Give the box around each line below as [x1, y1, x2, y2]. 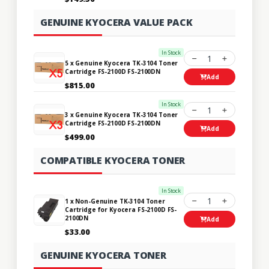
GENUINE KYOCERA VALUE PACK [40, 15, 193, 29]
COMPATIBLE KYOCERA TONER [40, 153, 186, 167]
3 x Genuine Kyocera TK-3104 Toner [65, 110, 178, 119]
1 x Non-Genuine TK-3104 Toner [65, 196, 165, 205]
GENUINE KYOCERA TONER [40, 248, 166, 262]
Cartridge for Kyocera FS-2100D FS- [65, 205, 177, 214]
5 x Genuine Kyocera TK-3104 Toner [65, 58, 178, 67]
